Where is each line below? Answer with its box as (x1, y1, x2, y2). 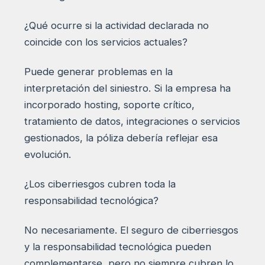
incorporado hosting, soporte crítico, (24, 99, 195, 111)
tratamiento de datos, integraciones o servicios (24, 115, 240, 128)
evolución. (24, 148, 71, 161)
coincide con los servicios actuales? (24, 36, 188, 49)
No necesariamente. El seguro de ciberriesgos (24, 224, 238, 237)
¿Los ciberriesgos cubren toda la (24, 178, 176, 190)
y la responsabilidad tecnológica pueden (24, 241, 211, 253)
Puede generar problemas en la (24, 66, 173, 78)
